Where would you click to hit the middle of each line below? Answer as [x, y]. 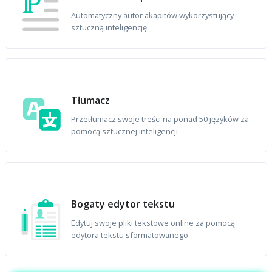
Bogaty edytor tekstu [123, 204]
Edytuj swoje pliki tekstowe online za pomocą [153, 223]
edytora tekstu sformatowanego [130, 235]
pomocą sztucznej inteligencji [125, 131]
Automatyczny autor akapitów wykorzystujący [153, 15]
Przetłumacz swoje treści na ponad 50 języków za [160, 119]
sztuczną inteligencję [109, 28]
